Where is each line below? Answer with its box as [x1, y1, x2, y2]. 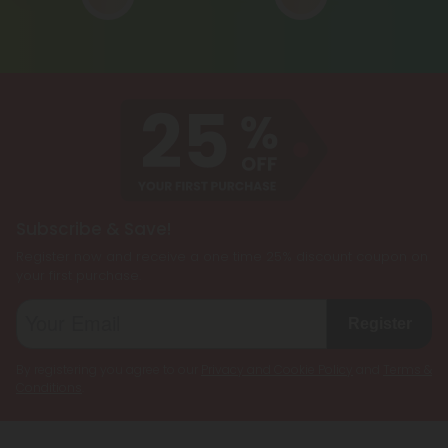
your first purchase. [16, 266, 141, 286]
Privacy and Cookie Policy [201, 361, 353, 379]
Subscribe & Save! [16, 217, 171, 242]
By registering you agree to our [16, 361, 201, 379]
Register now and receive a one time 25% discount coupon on [16, 247, 428, 267]
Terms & [383, 361, 432, 379]
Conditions [16, 379, 82, 397]
